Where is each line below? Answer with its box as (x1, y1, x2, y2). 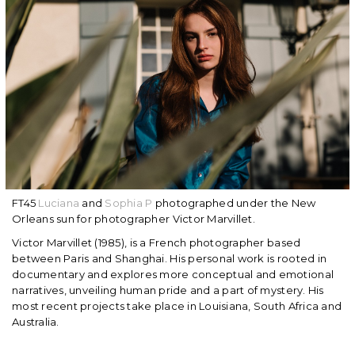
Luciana (38, 196, 80, 209)
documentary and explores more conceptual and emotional (12, 267, 334, 281)
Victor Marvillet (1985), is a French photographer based (12, 235, 301, 249)
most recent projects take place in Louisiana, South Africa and (12, 299, 342, 312)
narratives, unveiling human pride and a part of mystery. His (12, 283, 324, 296)
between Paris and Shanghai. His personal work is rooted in (12, 251, 327, 265)
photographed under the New (152, 196, 316, 209)
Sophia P (105, 196, 153, 209)
